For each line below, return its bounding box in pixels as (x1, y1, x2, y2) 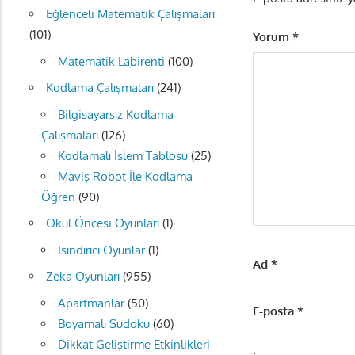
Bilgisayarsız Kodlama (57, 106, 174, 122)
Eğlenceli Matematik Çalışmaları (45, 6, 215, 22)
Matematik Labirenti (57, 53, 165, 69)
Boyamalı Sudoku (57, 315, 150, 331)
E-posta (253, 303, 298, 319)
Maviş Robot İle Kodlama (57, 168, 193, 184)
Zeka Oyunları (45, 269, 120, 284)
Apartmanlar (57, 295, 124, 311)
